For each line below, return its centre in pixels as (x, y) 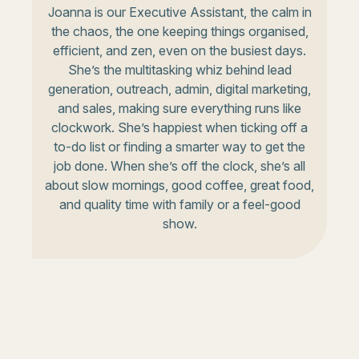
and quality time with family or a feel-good (179, 204)
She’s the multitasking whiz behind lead (179, 69)
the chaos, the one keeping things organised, (179, 31)
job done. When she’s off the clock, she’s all (179, 165)
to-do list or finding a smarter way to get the (179, 146)
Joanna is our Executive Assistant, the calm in (179, 12)
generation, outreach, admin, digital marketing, (179, 89)
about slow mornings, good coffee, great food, (179, 185)
